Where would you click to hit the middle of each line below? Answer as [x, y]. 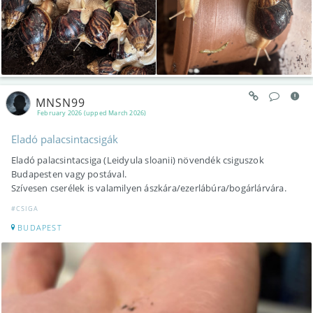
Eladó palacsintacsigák [65, 139]
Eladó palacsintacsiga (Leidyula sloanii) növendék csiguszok [138, 160]
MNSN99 [60, 102]
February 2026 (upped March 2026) [92, 113]
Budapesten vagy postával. [69, 174]
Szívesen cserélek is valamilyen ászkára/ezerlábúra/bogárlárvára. [149, 188]
